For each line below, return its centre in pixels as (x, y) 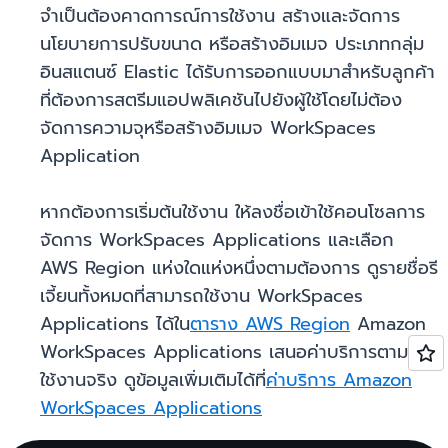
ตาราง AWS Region (270, 324)
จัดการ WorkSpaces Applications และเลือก (217, 240)
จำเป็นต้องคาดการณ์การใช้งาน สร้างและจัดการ (220, 16)
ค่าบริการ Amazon (339, 380)
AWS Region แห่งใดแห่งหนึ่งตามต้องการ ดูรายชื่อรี (239, 268)
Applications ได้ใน (115, 324)
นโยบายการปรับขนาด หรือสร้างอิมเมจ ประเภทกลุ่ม (232, 44)
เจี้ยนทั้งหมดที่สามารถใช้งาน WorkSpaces (201, 296)
